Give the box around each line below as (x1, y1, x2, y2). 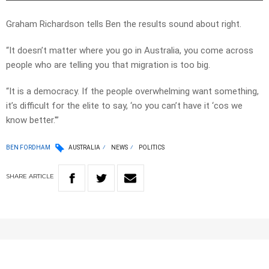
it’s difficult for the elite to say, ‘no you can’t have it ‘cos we (6, 100, 243, 112)
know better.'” (6, 115, 59, 126)
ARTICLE (29, 172, 54, 181)
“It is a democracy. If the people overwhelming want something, (6, 86, 259, 97)
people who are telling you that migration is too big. (6, 59, 210, 71)
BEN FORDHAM (6, 144, 50, 151)
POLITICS (139, 144, 165, 151)
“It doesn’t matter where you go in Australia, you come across (6, 45, 253, 56)
